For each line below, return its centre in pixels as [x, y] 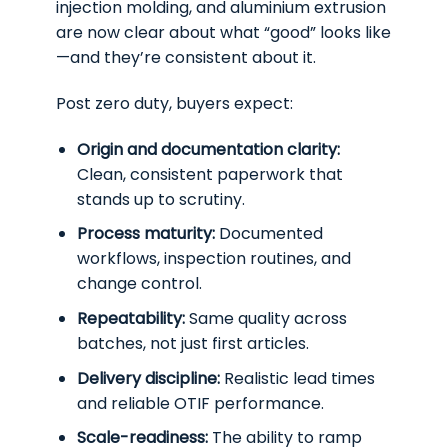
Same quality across [266, 318]
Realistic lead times [297, 378]
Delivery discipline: [148, 378]
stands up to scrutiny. [161, 199]
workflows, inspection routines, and [214, 259]
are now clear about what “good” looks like [224, 33]
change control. [139, 284]
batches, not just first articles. [193, 343]
